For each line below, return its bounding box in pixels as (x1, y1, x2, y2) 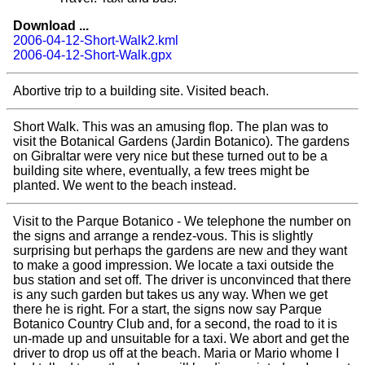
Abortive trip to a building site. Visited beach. (13, 84, 269, 99)
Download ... (13, 19, 89, 33)
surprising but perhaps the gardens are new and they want (13, 244, 347, 258)
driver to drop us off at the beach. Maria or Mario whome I (13, 346, 339, 361)
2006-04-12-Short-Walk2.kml (13, 33, 178, 48)
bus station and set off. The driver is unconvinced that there (13, 273, 351, 288)
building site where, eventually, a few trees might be (13, 164, 310, 178)
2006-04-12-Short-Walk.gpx (13, 48, 172, 63)
